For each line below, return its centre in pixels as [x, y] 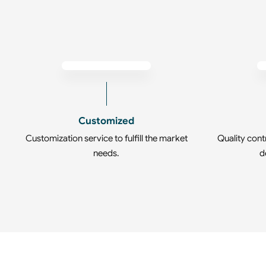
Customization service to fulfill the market [106, 139]
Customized [107, 121]
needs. [107, 153]
